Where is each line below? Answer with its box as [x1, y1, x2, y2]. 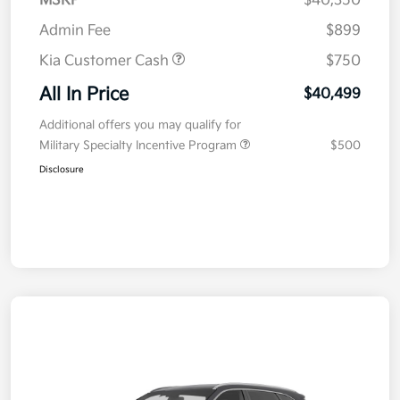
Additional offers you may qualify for [39, 118, 241, 133]
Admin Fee [39, 22, 111, 40]
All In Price [39, 84, 129, 106]
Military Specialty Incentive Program [39, 138, 240, 154]
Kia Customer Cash [39, 53, 172, 71]
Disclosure [39, 164, 84, 176]
